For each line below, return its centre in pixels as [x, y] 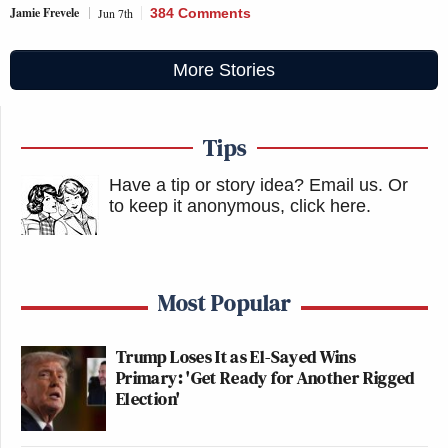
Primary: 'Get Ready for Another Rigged [265, 377]
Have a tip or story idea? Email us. [246, 185]
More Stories [224, 70]
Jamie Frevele [44, 12]
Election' [148, 398]
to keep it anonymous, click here [237, 206]
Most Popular [224, 302]
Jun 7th [115, 13]
